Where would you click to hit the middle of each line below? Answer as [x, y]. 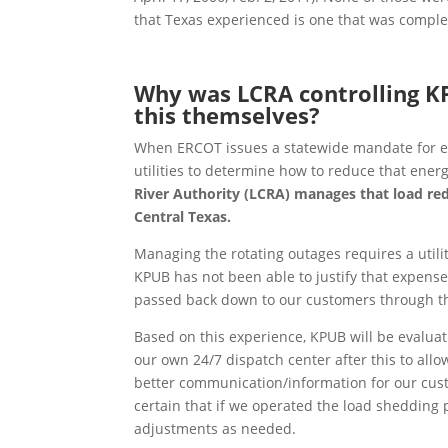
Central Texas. [183, 217]
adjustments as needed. [215, 429]
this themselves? [227, 115]
